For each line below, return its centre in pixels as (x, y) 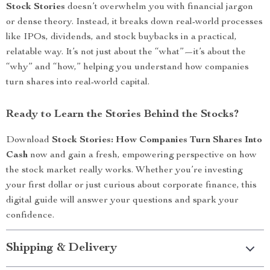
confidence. (30, 216)
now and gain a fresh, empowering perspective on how (142, 155)
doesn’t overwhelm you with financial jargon (159, 7)
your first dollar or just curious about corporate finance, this (131, 186)
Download (29, 140)
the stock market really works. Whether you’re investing (124, 171)
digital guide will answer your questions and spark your (122, 201)
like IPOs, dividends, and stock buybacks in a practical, (121, 37)
